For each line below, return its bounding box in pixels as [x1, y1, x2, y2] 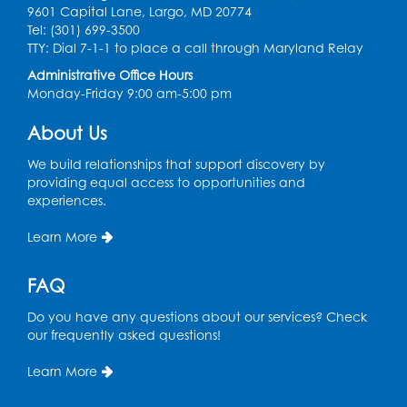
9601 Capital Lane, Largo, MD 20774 [27, 4, 252, 20]
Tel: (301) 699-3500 [27, 22, 140, 38]
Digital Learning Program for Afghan [64, 21, 324, 41]
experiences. [27, 193, 106, 209]
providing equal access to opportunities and [27, 174, 305, 191]
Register [193, 103, 246, 121]
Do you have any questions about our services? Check [27, 309, 367, 325]
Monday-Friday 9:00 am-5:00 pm [27, 85, 232, 102]
